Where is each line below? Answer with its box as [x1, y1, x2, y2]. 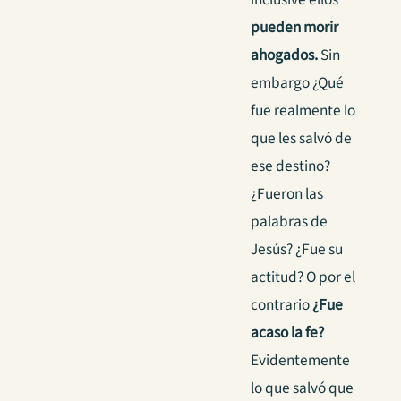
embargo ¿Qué [251, 72, 344, 95]
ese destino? [251, 155, 330, 178]
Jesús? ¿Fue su [251, 238, 343, 261]
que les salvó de [251, 127, 352, 150]
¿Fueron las [251, 183, 323, 206]
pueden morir [251, 16, 338, 39]
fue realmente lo [251, 99, 355, 123]
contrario [251, 294, 310, 317]
